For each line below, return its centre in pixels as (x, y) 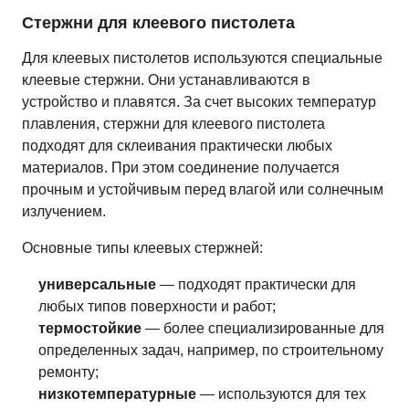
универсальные (97, 284)
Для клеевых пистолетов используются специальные (202, 58)
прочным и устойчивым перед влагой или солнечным (203, 189)
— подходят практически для (256, 284)
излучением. (64, 211)
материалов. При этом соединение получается (181, 168)
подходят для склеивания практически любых (177, 146)
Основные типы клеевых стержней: (142, 248)
